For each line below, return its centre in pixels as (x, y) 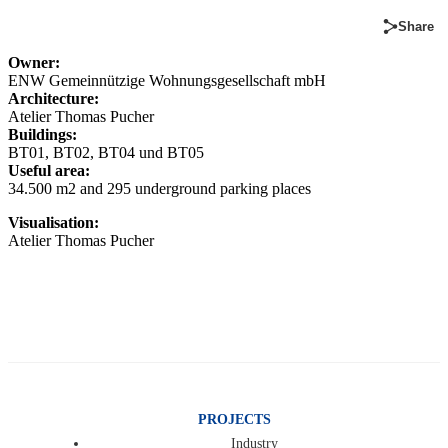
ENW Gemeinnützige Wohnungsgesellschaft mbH (167, 81)
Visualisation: (53, 223)
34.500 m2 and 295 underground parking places (159, 189)
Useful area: (49, 171)
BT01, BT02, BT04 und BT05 (106, 153)
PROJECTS (234, 419)
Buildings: (42, 135)
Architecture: (53, 99)
